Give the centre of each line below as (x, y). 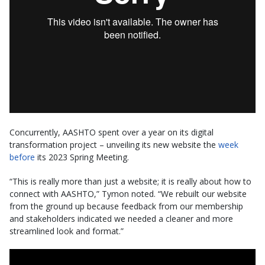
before (22, 157)
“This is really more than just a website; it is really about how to (130, 181)
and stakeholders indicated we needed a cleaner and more (121, 218)
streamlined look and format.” (67, 231)
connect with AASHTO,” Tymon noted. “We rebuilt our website (128, 193)
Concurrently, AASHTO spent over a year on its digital (112, 132)
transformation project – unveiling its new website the (114, 144)
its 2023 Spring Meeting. (82, 157)
